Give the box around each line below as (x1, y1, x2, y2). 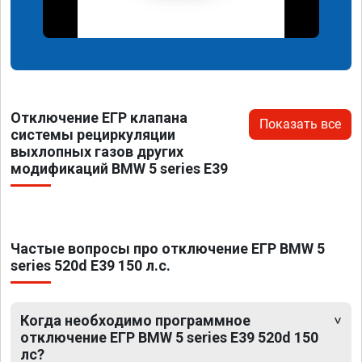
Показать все (259, 116, 341, 132)
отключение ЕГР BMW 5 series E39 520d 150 (20, 328, 318, 346)
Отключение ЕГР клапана (11, 108, 187, 126)
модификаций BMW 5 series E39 (11, 159, 228, 177)
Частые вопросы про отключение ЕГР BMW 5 (11, 239, 325, 257)
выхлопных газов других (11, 142, 183, 160)
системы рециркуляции (11, 125, 175, 143)
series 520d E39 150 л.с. (11, 256, 170, 274)
